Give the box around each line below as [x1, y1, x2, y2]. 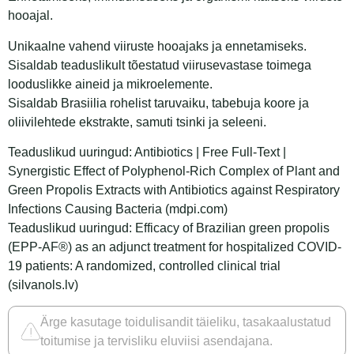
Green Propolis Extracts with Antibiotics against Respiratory [8, 183, 340, 197]
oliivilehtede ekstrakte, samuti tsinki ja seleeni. [8, 115, 266, 129]
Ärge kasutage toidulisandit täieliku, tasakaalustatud [40, 315, 331, 330]
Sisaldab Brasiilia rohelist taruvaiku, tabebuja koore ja [8, 96, 309, 110]
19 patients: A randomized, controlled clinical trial [8, 258, 281, 273]
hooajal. [8, 9, 53, 23]
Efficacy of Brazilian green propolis [135, 220, 330, 235]
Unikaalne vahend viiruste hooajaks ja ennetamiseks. [8, 39, 307, 53]
